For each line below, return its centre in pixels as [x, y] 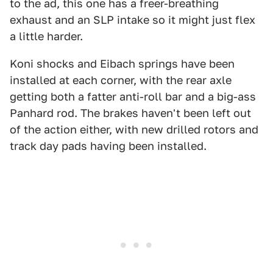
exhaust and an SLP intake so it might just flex [133, 20]
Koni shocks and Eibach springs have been [122, 64]
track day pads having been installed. [108, 146]
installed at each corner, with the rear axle [121, 80]
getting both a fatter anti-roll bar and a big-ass [133, 97]
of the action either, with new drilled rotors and [134, 130]
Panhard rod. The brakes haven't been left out [130, 113]
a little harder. [46, 37]
